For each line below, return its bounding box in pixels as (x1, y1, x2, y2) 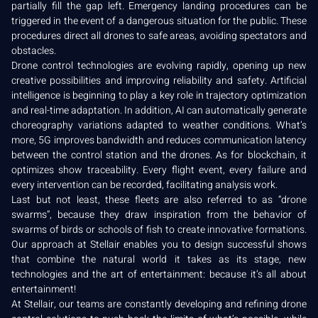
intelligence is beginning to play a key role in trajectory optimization (11, 87, 307, 103)
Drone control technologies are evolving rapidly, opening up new (11, 57, 307, 73)
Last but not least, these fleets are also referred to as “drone (11, 192, 307, 207)
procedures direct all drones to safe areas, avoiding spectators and (11, 28, 307, 43)
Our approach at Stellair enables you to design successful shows (11, 236, 307, 252)
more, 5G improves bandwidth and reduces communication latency (11, 132, 307, 148)
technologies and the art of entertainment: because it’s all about (11, 266, 307, 282)
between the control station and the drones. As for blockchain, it (11, 147, 307, 163)
